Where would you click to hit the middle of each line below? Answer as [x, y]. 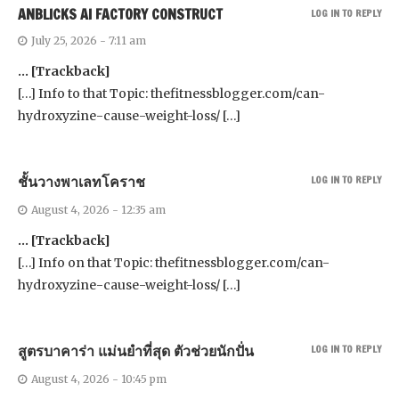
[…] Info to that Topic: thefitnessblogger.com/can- [171, 93]
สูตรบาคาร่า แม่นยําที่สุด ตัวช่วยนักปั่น [136, 350]
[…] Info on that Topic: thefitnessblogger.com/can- [174, 262]
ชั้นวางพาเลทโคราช [81, 181]
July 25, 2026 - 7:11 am [89, 40]
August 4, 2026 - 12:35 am [98, 209]
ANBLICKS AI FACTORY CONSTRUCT [120, 14]
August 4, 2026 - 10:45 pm [99, 379]
